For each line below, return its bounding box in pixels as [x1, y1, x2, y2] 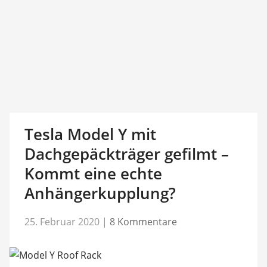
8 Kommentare [109, 215, 177, 228]
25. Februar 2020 [24, 215, 100, 228]
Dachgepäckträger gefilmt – [24, 143, 229, 164]
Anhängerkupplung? [24, 182, 176, 204]
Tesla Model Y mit [24, 123, 156, 145]
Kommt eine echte [24, 163, 162, 184]
